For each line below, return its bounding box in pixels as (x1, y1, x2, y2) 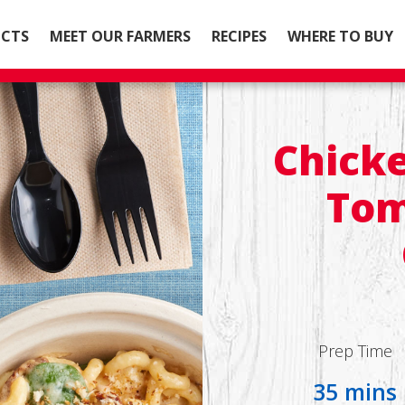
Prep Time (317, 340, 392, 362)
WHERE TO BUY (287, 25, 394, 46)
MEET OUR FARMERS (50, 25, 192, 46)
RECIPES (212, 25, 268, 46)
